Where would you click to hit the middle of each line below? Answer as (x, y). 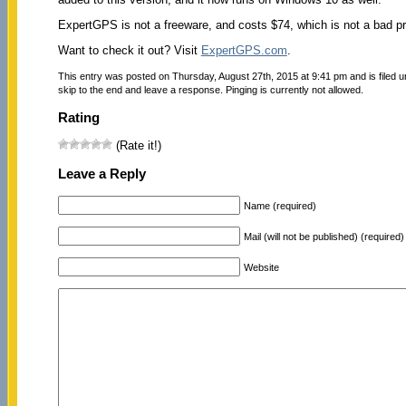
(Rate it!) (136, 146)
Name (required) (280, 205)
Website (261, 267)
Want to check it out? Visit (129, 50)
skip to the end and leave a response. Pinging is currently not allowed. (210, 89)
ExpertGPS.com (244, 50)
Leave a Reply (101, 174)
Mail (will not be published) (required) (324, 236)
